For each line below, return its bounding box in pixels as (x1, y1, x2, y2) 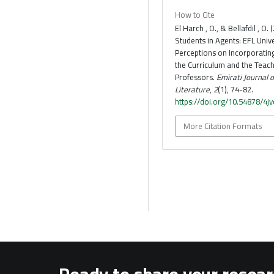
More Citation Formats (183, 119, 262, 134)
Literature (175, 82, 210, 97)
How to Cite (175, 7, 215, 23)
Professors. (175, 70, 217, 85)
